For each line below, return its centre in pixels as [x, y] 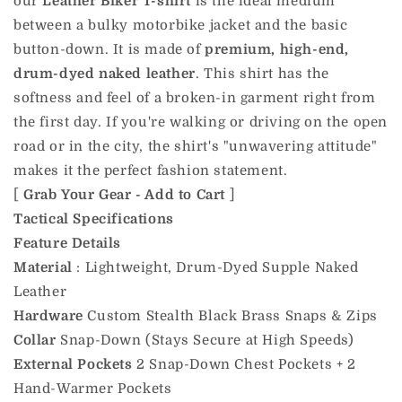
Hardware [48, 316]
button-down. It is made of [109, 50]
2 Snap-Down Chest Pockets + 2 [244, 365]
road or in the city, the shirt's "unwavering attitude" [196, 147]
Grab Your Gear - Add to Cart [125, 195]
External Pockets [73, 365]
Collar [35, 341]
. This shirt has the [262, 74]
